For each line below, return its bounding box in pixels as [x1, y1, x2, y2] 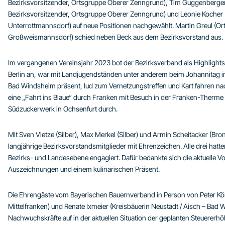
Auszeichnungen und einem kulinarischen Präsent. [8, 165, 160, 174]
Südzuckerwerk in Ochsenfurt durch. [8, 104, 118, 114]
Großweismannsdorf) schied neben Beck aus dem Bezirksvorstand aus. [8, 33, 223, 42]
